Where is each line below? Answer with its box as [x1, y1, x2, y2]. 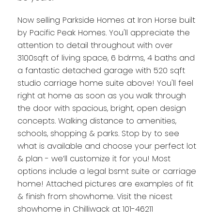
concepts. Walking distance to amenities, [17, 115, 176, 126]
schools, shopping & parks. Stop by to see [17, 127, 179, 139]
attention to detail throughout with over [17, 39, 173, 51]
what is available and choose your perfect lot [17, 140, 196, 152]
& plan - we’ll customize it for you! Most [17, 153, 170, 164]
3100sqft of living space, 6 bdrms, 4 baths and [17, 52, 195, 63]
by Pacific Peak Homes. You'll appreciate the [17, 27, 190, 38]
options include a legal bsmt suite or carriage [17, 165, 196, 177]
